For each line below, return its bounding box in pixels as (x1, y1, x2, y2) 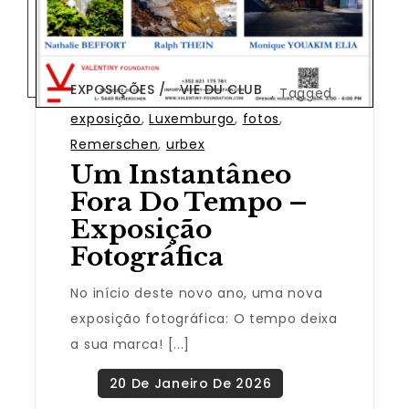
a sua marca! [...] (70, 335, 191, 354)
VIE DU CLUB (179, 80, 263, 100)
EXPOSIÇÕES (70, 80, 155, 100)
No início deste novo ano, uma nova (70, 284, 323, 303)
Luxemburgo (149, 110, 236, 129)
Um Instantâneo (70, 159, 292, 192)
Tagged (278, 84, 333, 103)
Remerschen (70, 135, 159, 154)
